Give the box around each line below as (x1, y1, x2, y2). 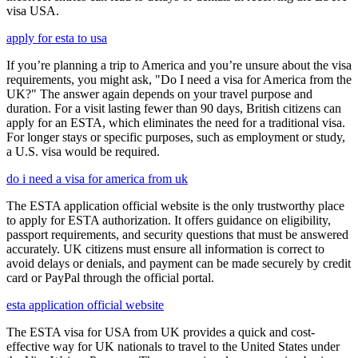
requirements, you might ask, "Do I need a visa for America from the (6, 72, 352, 86)
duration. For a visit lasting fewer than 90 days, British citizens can (6, 101, 341, 115)
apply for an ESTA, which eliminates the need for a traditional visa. (6, 115, 345, 129)
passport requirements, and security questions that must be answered (6, 227, 348, 241)
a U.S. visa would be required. (6, 144, 160, 158)
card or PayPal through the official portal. (6, 270, 214, 284)
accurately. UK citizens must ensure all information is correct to (6, 241, 324, 256)
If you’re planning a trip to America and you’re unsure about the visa (6, 58, 352, 72)
